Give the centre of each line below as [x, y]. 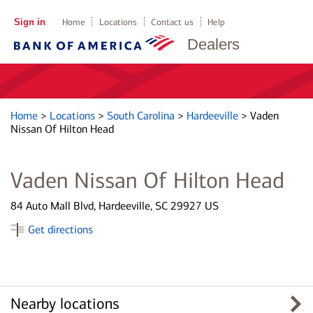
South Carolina [142, 116]
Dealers [213, 44]
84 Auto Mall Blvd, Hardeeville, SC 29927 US [115, 206]
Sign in [29, 22]
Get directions [60, 230]
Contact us [173, 22]
